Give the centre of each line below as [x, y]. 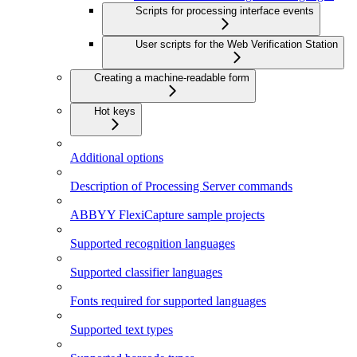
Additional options [117, 158]
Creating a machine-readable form [172, 78]
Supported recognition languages [153, 244]
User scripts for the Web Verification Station [237, 45]
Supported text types [122, 330]
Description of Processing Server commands [181, 186]
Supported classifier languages [146, 273]
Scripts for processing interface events [225, 11]
